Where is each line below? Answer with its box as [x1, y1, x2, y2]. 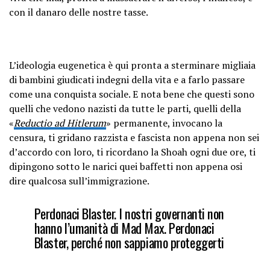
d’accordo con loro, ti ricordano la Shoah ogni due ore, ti [9, 145, 256, 159]
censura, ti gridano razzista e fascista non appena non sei [9, 130, 259, 144]
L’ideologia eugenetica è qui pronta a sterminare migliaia [9, 58, 256, 72]
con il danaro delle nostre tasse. [9, 5, 148, 19]
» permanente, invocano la [106, 116, 222, 130]
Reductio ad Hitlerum [14, 116, 106, 130]
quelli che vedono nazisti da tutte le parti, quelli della [9, 101, 241, 115]
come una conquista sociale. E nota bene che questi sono [9, 87, 254, 101]
